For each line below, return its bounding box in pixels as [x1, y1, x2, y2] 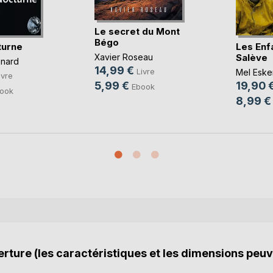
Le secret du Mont [94, 25, 180, 37]
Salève [235, 52, 268, 64]
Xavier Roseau [94, 52, 153, 63]
